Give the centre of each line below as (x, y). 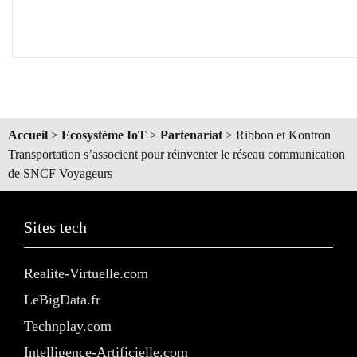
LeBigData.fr (62, 299)
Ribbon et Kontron (283, 135)
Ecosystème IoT (104, 135)
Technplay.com (68, 326)
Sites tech (55, 227)
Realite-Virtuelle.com (86, 273)
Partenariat (191, 135)
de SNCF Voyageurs (60, 173)
